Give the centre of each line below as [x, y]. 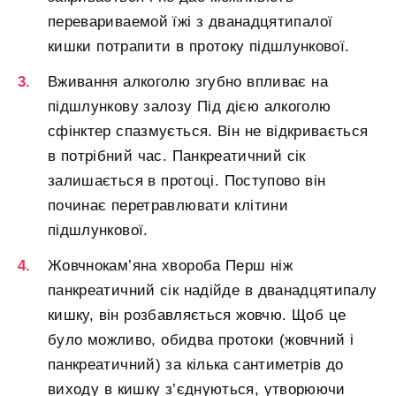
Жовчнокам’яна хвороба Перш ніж [171, 266]
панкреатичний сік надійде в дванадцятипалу [213, 291]
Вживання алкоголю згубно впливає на [188, 82]
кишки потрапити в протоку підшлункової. [199, 47]
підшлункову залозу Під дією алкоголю [190, 107]
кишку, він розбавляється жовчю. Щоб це [197, 316]
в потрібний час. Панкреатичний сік [177, 156]
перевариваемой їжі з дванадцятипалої [190, 22]
